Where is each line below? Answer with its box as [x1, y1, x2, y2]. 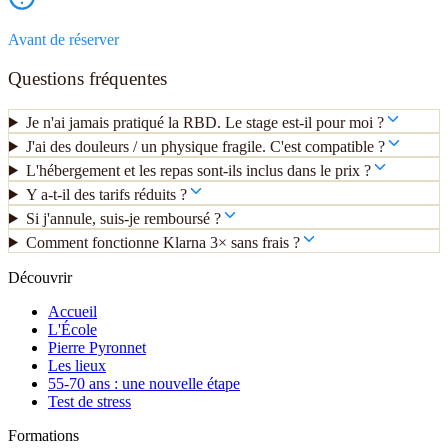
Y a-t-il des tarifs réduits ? [25, 185, 187, 203]
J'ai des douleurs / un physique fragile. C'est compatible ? [25, 137, 385, 155]
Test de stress [48, 392, 131, 410]
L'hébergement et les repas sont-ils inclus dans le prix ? [25, 161, 371, 179]
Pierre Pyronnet [48, 338, 146, 356]
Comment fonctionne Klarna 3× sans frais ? [25, 233, 300, 251]
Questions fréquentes [8, 68, 167, 89]
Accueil [48, 302, 97, 320]
